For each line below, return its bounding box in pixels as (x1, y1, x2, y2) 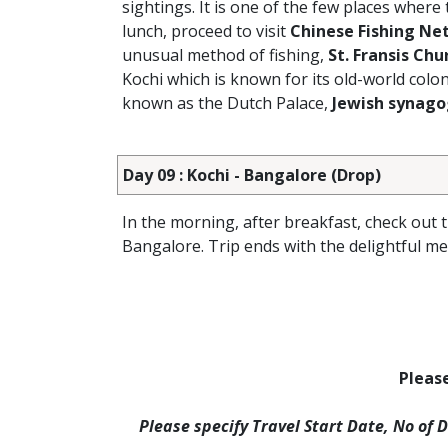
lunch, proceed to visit (122, 20, 290, 42)
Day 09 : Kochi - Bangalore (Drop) (123, 164, 381, 186)
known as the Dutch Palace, (122, 92, 332, 114)
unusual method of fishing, (122, 44, 328, 66)
